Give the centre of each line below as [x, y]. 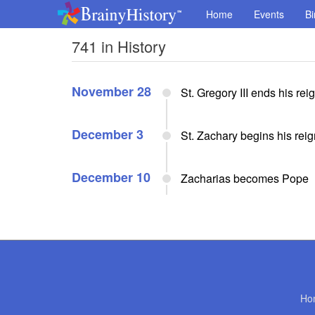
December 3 [108, 134]
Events [269, 14]
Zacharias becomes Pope [245, 178]
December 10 [111, 177]
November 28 [111, 91]
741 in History [119, 46]
